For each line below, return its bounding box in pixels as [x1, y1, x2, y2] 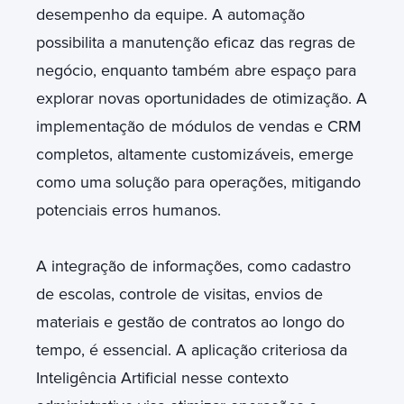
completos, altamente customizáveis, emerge [36, 143, 353, 164]
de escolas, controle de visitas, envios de [36, 283, 323, 304]
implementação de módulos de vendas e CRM [36, 115, 362, 136]
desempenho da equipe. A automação [36, 4, 305, 24]
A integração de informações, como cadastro [36, 255, 351, 276]
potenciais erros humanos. [36, 199, 221, 220]
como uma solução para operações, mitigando [36, 171, 361, 192]
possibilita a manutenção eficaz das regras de [36, 32, 355, 52]
